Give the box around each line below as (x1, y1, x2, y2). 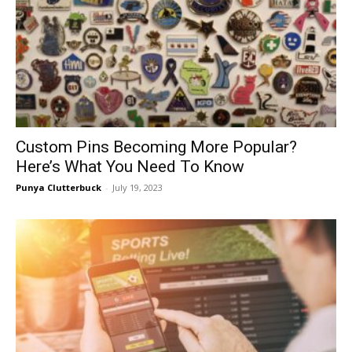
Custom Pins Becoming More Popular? (16, 137, 297, 157)
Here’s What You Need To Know (16, 157, 244, 177)
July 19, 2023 (112, 181, 163, 194)
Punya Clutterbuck (16, 181, 101, 194)
